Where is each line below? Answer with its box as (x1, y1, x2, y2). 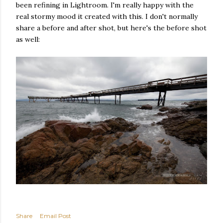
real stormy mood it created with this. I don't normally (16, 12, 198, 21)
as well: (16, 35, 40, 44)
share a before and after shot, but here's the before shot (16, 23, 207, 32)
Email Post (40, 212, 71, 220)
